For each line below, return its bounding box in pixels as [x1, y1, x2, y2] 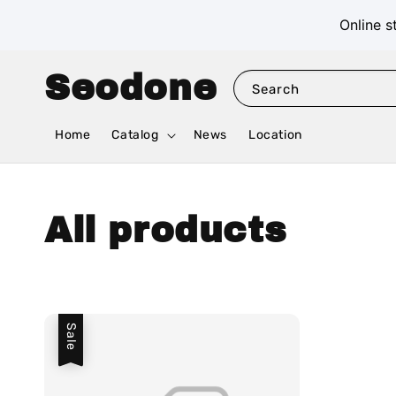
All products [44, 211, 286, 250]
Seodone [44, 68, 217, 107]
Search [252, 80, 301, 97]
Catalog [111, 127, 159, 143]
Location [248, 127, 302, 143]
